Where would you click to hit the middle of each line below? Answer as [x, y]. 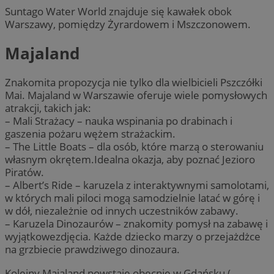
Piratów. [24, 172]
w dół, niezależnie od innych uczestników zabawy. [122, 211]
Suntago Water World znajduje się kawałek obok [118, 11]
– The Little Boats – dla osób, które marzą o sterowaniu [134, 147]
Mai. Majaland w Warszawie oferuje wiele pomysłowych [136, 95]
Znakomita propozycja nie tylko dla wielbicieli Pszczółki [134, 83]
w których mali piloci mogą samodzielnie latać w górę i [132, 198]
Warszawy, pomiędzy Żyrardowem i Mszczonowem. [128, 24]
